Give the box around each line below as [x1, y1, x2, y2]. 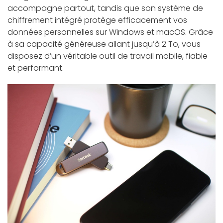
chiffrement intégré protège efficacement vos [7, 14, 187, 26]
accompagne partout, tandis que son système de [7, 2, 203, 14]
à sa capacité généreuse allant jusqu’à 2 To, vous [7, 38, 201, 50]
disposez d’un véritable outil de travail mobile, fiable [7, 50, 208, 62]
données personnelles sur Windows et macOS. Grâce [7, 26, 213, 38]
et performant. [7, 62, 64, 74]
